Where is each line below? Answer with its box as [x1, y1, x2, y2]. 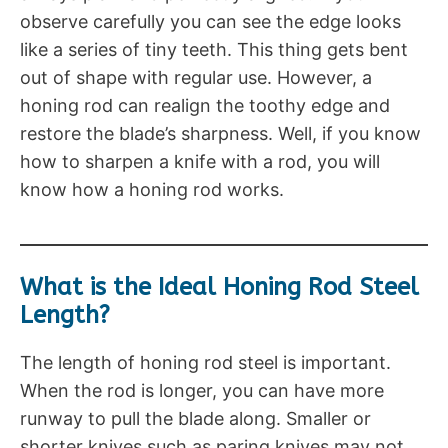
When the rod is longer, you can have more [20, 379, 384, 401]
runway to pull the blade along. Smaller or [20, 407, 371, 429]
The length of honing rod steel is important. [20, 351, 391, 373]
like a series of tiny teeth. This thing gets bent [20, 38, 408, 60]
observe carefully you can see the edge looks [20, 10, 401, 32]
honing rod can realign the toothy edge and [20, 94, 390, 116]
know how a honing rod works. [20, 178, 284, 200]
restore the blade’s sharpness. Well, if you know [20, 122, 421, 144]
